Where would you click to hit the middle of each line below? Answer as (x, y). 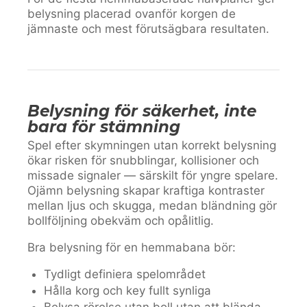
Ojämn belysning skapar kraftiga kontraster (146, 190)
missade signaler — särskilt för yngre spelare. (153, 175)
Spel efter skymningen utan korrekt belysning (152, 145)
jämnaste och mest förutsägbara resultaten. (148, 28)
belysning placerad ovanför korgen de (132, 13)
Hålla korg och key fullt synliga (127, 290)
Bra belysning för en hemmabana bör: (132, 247)
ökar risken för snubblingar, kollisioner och (143, 160)
